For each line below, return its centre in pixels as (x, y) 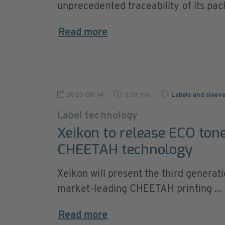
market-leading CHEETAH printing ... (140, 189)
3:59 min (138, 95)
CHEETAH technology (125, 149)
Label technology (97, 116)
